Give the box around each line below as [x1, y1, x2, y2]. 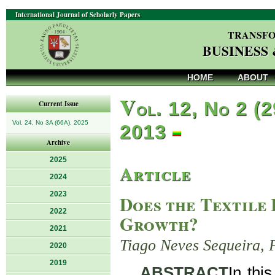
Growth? [120, 211, 199, 237]
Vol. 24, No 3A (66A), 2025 [12, 119, 88, 126]
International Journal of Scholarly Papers [15, 10, 140, 20]
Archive [47, 137, 70, 147]
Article [120, 160, 191, 187]
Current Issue [38, 99, 79, 109]
